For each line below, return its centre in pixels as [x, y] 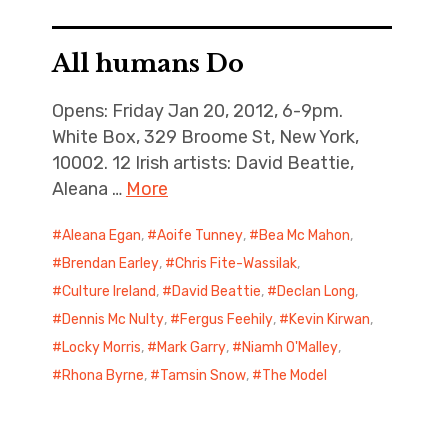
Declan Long [315, 291]
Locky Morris [101, 347]
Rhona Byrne [102, 375]
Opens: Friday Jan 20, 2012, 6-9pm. [197, 111]
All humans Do [147, 63]
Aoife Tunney [199, 235]
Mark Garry [191, 347]
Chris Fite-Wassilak [235, 263]
